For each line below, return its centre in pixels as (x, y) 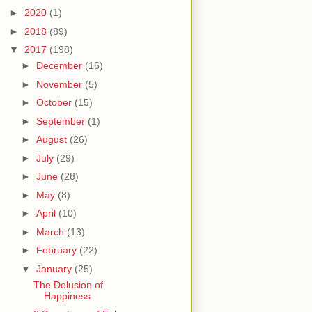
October (55, 103)
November (60, 84)
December (60, 66)
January (55, 268)
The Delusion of (68, 284)
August (53, 140)
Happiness (67, 296)
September (62, 121)
